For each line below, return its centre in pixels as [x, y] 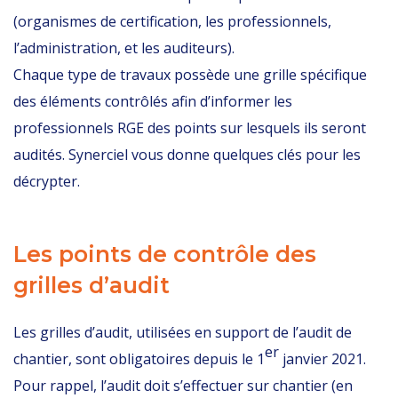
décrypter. [47, 181]
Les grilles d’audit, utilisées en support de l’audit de [183, 332]
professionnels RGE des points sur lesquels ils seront [190, 128]
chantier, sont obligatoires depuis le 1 [139, 359]
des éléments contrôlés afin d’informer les [153, 101]
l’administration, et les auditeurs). [124, 48]
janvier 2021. [322, 359]
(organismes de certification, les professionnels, [172, 21]
